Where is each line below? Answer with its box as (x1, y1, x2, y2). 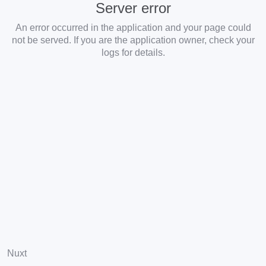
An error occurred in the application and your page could (15, 23, 251, 33)
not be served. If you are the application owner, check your (11, 35, 255, 45)
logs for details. (101, 47, 165, 58)
